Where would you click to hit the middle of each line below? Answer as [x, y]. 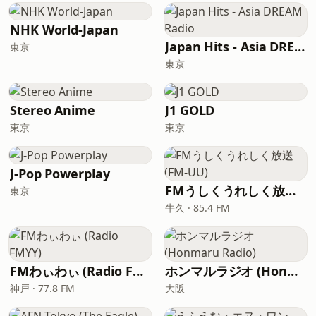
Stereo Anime [53, 110]
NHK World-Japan [64, 30]
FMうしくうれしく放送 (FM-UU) [291, 190]
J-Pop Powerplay [60, 174]
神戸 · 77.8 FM [42, 288]
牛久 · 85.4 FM [197, 208]
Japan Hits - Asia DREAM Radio [300, 47]
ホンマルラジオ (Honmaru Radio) [292, 271]
